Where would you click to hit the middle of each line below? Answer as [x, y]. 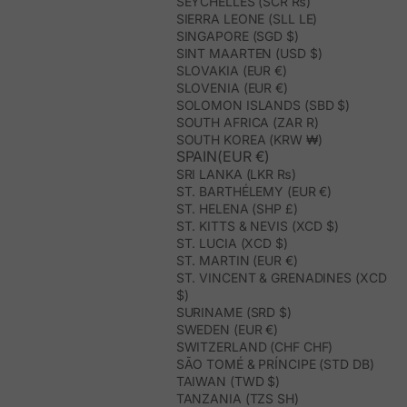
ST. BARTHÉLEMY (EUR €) [254, 192]
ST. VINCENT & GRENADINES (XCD [281, 278]
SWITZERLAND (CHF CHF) [254, 347]
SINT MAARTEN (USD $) [249, 54]
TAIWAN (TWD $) [228, 382]
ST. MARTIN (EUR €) [237, 261]
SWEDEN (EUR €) [227, 330]
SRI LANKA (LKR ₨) [236, 174]
